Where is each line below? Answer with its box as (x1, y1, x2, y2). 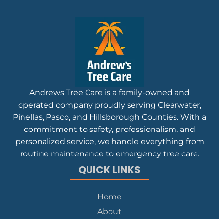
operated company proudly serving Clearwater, (18, 100, 201, 109)
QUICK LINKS (78, 162, 141, 176)
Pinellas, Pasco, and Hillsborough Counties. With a (13, 112, 206, 122)
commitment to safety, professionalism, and (24, 124, 195, 134)
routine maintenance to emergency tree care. (20, 149, 199, 158)
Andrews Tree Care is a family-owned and (29, 88, 190, 97)
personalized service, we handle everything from (15, 136, 204, 146)
